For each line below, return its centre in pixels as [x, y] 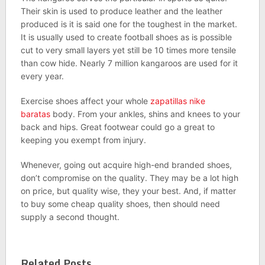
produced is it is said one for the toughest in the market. [129, 24]
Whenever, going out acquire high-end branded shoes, [126, 165]
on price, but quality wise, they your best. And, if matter [128, 191]
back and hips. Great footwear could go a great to [117, 127]
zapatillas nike [177, 101]
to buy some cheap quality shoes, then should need [120, 204]
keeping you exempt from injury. [83, 140]
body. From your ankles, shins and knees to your [145, 114]
